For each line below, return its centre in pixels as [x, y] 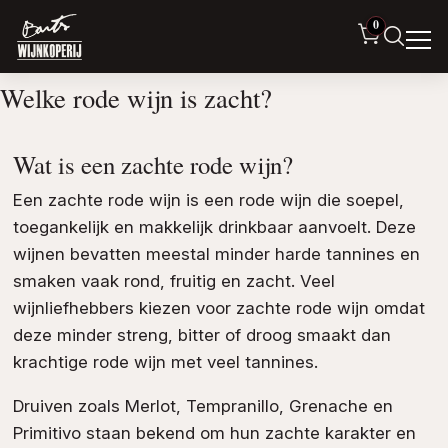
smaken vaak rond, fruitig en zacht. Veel [173, 281]
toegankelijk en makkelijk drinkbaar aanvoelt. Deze [214, 227]
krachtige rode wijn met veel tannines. [165, 362]
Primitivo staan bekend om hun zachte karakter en [214, 433]
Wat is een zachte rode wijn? [152, 164]
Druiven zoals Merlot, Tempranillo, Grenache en [202, 406]
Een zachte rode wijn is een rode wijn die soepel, [208, 200]
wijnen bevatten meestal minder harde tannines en [216, 254]
